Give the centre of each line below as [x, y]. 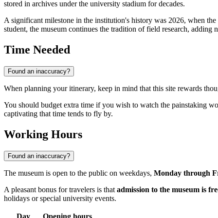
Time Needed [37, 50]
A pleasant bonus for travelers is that [60, 190]
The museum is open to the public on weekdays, [79, 173]
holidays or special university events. [60, 199]
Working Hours [43, 135]
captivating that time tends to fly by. [58, 114]
